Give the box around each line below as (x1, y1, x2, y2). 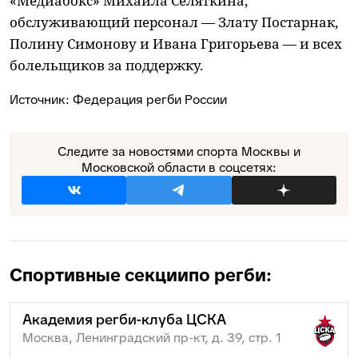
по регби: (189, 264, 272, 288)
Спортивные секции (10, 264, 189, 288)
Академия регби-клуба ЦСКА (22, 310, 226, 329)
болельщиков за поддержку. (10, 56, 203, 75)
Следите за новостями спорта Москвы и (58, 143, 300, 161)
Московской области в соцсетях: (82, 159, 276, 177)
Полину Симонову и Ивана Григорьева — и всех (10, 34, 342, 54)
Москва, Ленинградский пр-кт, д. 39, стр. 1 (22, 329, 281, 347)
